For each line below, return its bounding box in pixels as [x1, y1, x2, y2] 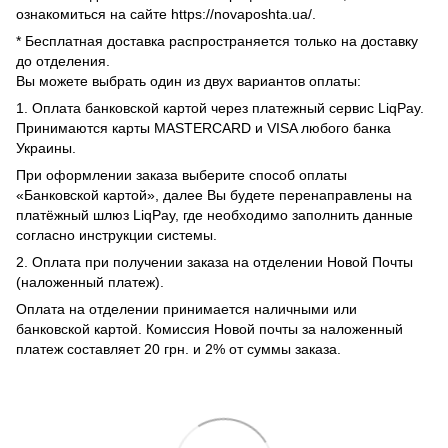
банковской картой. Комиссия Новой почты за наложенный [16, 320, 403, 337]
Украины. [16, 139, 76, 156]
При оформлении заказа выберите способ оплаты [16, 166, 347, 183]
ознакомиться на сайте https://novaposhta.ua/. [16, 5, 316, 22]
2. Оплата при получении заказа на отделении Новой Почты [16, 253, 413, 270]
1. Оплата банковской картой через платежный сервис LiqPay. [16, 99, 424, 116]
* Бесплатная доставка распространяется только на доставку [16, 32, 418, 49]
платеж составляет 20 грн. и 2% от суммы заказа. [16, 340, 341, 357]
